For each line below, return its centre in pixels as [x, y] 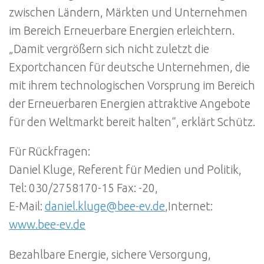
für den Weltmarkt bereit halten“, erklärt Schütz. [132, 122]
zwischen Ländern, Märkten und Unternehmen [128, 12]
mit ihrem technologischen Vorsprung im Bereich [132, 85]
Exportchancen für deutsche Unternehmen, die [129, 67]
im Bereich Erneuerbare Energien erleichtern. [122, 30]
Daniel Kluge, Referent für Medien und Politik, [125, 170]
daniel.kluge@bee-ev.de [105, 207]
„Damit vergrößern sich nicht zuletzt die [109, 49]
